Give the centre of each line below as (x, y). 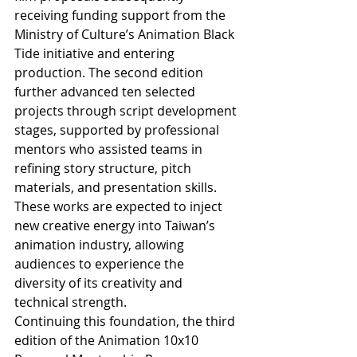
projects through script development (127, 111)
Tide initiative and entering (96, 54)
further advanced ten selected (106, 92)
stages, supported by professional (118, 130)
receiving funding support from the (122, 16)
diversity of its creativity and (100, 283)
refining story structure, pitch (104, 169)
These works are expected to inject (120, 207)
